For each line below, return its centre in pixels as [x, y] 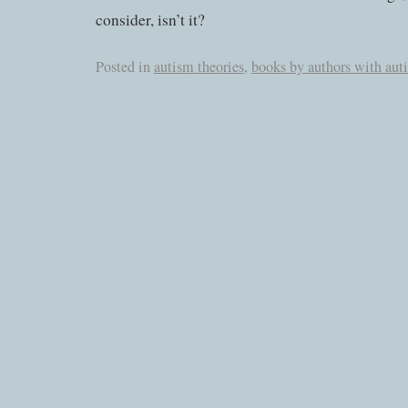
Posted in [123, 66]
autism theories [199, 66]
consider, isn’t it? [150, 19]
